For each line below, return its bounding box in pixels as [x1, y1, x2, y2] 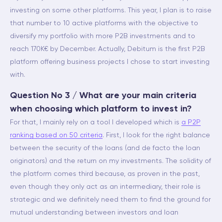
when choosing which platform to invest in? [10, 105, 192, 113]
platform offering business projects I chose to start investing [10, 58, 210, 65]
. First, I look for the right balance [103, 132, 210, 139]
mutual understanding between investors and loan [10, 209, 178, 216]
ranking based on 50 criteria [10, 132, 103, 139]
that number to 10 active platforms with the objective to [10, 20, 198, 27]
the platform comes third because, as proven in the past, [10, 170, 200, 177]
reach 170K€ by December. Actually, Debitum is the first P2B [10, 46, 205, 53]
